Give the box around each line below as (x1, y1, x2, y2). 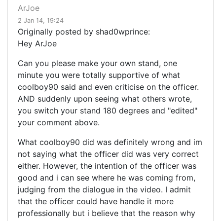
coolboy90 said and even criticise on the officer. (18, 82, 199, 92)
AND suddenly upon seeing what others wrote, (18, 94, 192, 104)
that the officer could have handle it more (18, 196, 174, 207)
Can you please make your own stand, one (18, 58, 177, 69)
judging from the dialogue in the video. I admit (18, 184, 191, 195)
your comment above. (18, 117, 100, 128)
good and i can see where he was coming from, (18, 173, 195, 183)
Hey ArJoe (18, 38, 57, 49)
